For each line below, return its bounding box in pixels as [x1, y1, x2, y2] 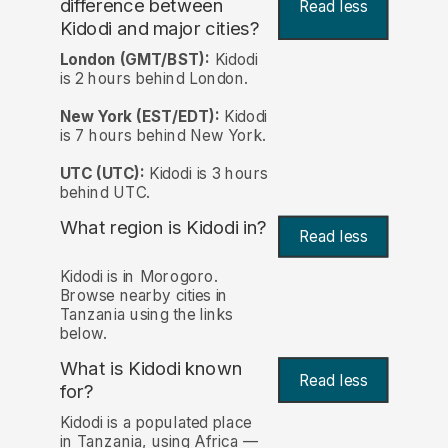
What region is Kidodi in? [59, 215, 267, 239]
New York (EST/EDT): [59, 106, 220, 126]
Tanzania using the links [59, 305, 233, 325]
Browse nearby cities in [59, 286, 228, 306]
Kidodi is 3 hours [144, 163, 268, 183]
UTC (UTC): [59, 163, 145, 183]
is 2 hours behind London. [59, 68, 248, 88]
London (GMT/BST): [59, 49, 210, 69]
